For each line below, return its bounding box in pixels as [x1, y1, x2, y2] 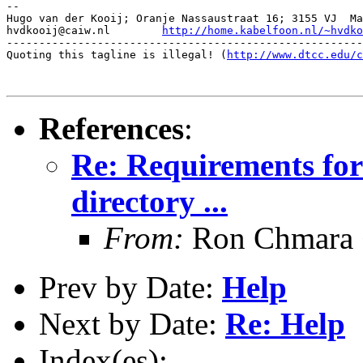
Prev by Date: [39, 269, 222, 305]
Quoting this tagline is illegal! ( [6, 48, 227, 61]
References [39, 110, 184, 146]
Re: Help [225, 305, 345, 341]
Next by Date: [39, 305, 225, 341]
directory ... [71, 183, 228, 219]
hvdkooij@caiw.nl [110, 23, 162, 36]
